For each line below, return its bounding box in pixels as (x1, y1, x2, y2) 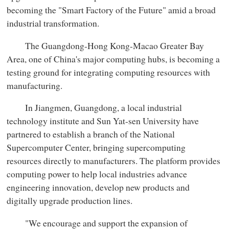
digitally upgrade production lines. (7, 194, 133, 207)
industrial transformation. (7, 17, 100, 30)
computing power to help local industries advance (7, 168, 188, 180)
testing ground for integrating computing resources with (7, 65, 211, 78)
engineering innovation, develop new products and (7, 181, 190, 194)
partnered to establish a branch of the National (7, 128, 175, 141)
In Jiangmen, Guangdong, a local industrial (7, 101, 182, 114)
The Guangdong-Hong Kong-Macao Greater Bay (7, 39, 204, 52)
